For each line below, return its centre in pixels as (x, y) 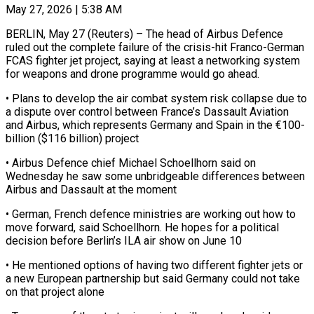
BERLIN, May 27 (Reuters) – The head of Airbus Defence (144, 34)
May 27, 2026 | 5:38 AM (64, 9)
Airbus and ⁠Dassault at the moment (91, 189)
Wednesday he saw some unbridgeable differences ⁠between (155, 176)
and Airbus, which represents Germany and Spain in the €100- (155, 125)
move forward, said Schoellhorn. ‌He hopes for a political (142, 227)
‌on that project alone (55, 292)
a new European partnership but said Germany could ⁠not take (153, 278)
